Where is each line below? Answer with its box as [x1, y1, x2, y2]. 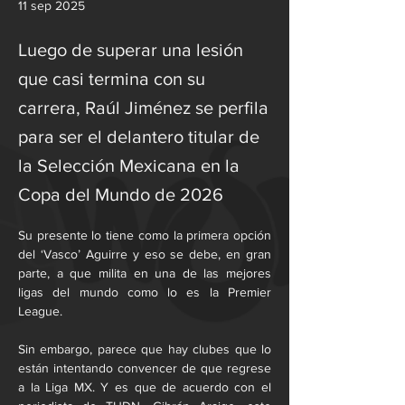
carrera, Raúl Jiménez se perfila [18, 98, 268, 118]
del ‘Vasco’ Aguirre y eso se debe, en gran [18, 247, 271, 261]
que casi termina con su [18, 69, 205, 89]
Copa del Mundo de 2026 [18, 184, 223, 204]
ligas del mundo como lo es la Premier [18, 285, 271, 299]
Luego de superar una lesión [18, 40, 243, 60]
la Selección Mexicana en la [18, 155, 240, 175]
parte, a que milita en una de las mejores [18, 266, 271, 280]
